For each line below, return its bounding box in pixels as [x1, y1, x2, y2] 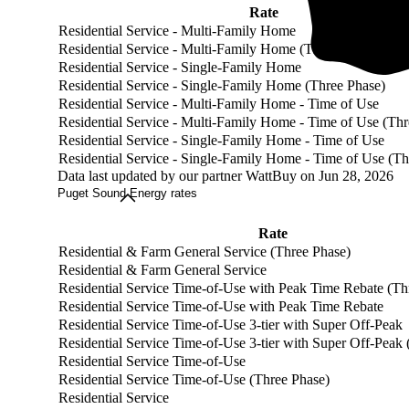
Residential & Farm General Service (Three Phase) [58, 244, 351, 260]
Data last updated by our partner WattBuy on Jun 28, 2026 [58, 168, 394, 184]
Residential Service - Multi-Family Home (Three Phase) [58, 41, 381, 58]
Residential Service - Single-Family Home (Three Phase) [58, 78, 386, 94]
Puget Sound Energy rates [58, 186, 198, 201]
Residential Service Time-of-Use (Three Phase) [58, 372, 330, 388]
